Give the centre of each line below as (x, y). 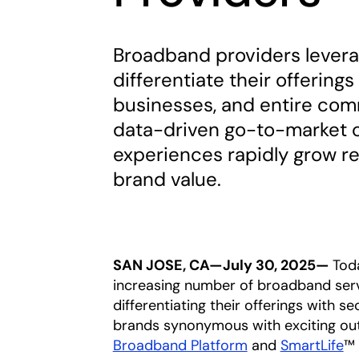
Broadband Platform (180, 345)
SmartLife (312, 345)
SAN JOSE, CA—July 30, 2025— (222, 265)
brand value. (167, 179)
